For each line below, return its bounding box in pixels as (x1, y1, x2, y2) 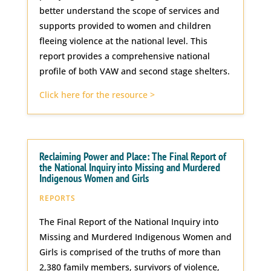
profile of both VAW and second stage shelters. (39, 65, 230, 77)
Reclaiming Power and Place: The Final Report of (39, 149, 226, 164)
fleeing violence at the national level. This (39, 35, 207, 47)
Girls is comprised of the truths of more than (39, 246, 221, 258)
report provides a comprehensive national (39, 50, 210, 62)
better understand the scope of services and (39, 5, 220, 17)
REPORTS (39, 193, 76, 204)
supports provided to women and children (39, 20, 211, 32)
